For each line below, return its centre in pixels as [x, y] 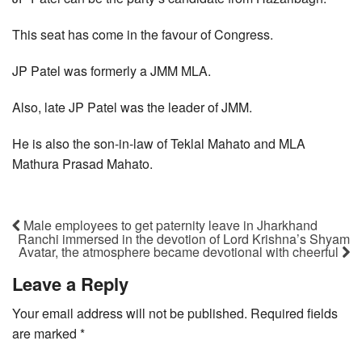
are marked [46, 334]
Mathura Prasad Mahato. [82, 164]
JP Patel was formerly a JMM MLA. [112, 71]
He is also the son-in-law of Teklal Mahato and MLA [159, 144]
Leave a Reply [70, 284]
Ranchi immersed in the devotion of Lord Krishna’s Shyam [184, 239]
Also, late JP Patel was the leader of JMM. [132, 107]
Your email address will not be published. [130, 314]
